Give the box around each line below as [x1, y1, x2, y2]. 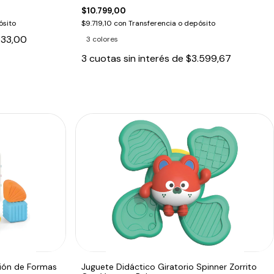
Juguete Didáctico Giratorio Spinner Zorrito [81, 261, 257, 272]
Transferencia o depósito [128, 18, 216, 28]
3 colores [86, 34, 119, 44]
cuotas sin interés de [89, 51, 187, 65]
